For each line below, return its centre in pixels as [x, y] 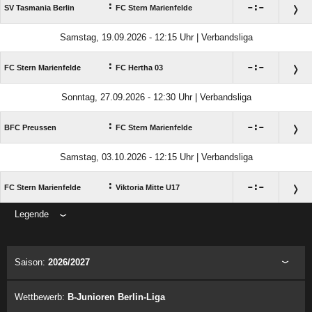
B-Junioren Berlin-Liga [116, 297]
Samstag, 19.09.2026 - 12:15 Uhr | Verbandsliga [156, 38]
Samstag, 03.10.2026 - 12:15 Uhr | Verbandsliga [156, 157]
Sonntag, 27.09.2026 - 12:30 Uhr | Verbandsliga [156, 97]
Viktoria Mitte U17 [148, 188]
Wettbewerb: [41, 297]
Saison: [31, 263]
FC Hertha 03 [139, 68]
